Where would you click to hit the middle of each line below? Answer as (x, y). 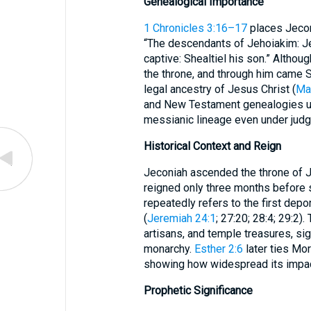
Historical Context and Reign (212, 146)
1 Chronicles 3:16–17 (195, 28)
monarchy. (169, 249)
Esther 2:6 (218, 249)
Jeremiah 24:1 (181, 218)
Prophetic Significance (198, 291)
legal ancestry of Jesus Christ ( (219, 89)
